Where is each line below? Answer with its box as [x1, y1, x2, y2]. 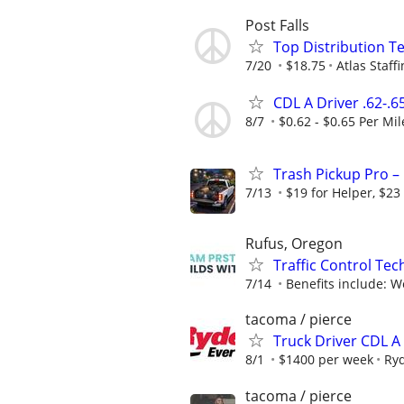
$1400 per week [279, 351, 373, 369]
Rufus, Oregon [245, 234, 343, 254]
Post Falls [245, 14, 309, 35]
